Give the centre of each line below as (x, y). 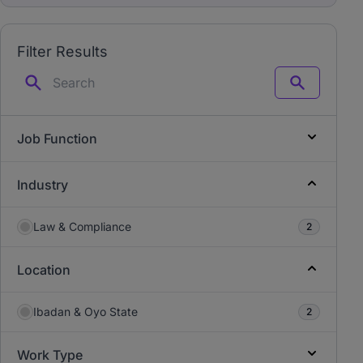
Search (315, 89)
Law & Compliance (82, 226)
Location (44, 270)
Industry (43, 185)
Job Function (57, 139)
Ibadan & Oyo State (85, 312)
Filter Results (62, 51)
